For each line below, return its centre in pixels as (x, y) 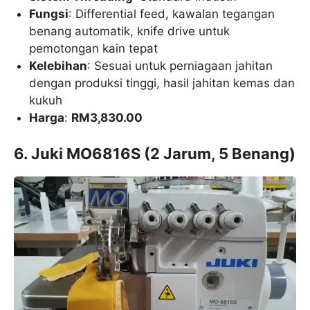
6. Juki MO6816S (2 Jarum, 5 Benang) (155, 153)
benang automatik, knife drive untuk (130, 31)
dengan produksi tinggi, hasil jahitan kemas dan (162, 83)
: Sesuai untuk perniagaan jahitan (180, 66)
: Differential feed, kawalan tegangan (172, 14)
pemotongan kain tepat (94, 49)
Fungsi (49, 14)
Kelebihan (58, 66)
